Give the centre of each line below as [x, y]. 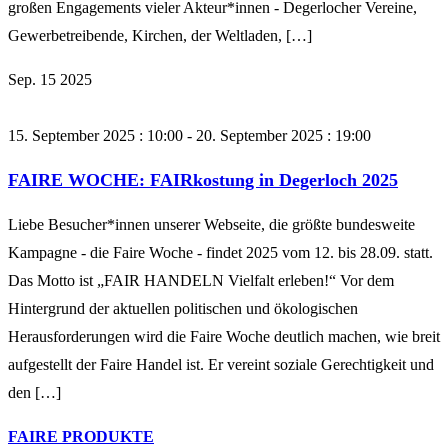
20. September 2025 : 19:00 [283, 136]
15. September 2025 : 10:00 [95, 136]
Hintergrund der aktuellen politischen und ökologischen [183, 309]
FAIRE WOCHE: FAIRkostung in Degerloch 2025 [203, 180]
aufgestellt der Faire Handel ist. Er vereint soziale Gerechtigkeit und [221, 365]
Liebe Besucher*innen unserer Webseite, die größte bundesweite [211, 225]
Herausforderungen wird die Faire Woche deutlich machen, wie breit [224, 337]
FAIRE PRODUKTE [81, 437]
